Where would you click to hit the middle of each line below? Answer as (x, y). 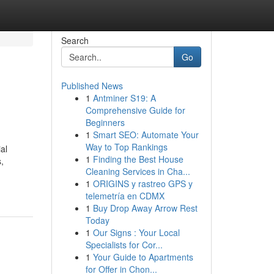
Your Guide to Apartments (143, 257)
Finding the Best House (138, 159)
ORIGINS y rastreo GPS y (143, 183)
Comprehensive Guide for (135, 110)
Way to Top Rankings (126, 147)
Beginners (105, 122)
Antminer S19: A (124, 98)
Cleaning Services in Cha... (138, 171)
